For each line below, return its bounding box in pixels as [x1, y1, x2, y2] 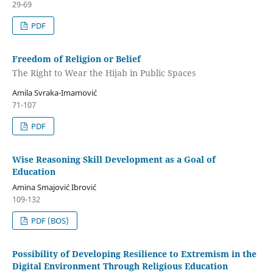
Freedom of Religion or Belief [12, 52, 141, 65]
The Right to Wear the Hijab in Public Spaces [12, 67, 196, 79]
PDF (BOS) [29, 215, 69, 227]
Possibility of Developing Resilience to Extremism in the [12, 248, 257, 260]
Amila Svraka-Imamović [12, 87, 97, 99]
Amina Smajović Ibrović [12, 182, 96, 193]
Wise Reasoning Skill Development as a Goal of [12, 154, 216, 166]
